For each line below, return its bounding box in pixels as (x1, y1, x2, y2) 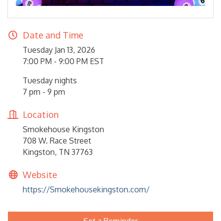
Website (23, 169, 57, 180)
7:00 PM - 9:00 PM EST (23, 56, 104, 66)
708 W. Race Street (23, 135, 91, 146)
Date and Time (23, 29, 83, 40)
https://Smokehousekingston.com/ (23, 184, 149, 194)
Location (23, 109, 59, 120)
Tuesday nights (23, 75, 77, 85)
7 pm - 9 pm (23, 86, 65, 97)
